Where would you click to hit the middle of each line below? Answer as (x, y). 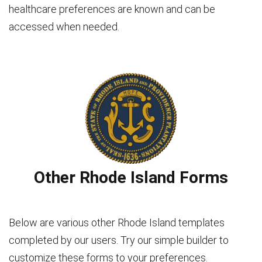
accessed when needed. (64, 26)
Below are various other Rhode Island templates (117, 223)
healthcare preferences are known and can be (112, 9)
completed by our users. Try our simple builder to (119, 240)
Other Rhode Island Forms (131, 178)
